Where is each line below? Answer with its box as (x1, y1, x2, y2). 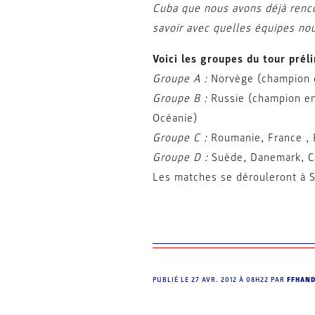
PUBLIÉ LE (153, 275, 191, 284)
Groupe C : (153, 131, 207, 145)
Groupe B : (153, 91, 207, 105)
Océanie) (153, 111, 198, 125)
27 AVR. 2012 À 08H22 (191, 275, 269, 284)
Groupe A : (153, 72, 207, 86)
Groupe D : (153, 150, 208, 165)
